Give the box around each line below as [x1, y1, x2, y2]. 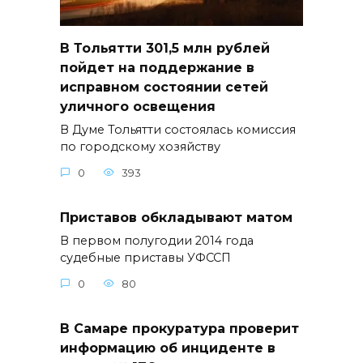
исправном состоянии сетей [60, 79, 268, 96]
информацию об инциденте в [60, 340, 275, 356]
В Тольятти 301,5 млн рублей [60, 41, 270, 57]
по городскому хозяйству [60, 139, 220, 155]
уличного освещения [60, 99, 216, 115]
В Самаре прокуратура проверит [60, 320, 299, 336]
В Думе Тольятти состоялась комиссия [60, 122, 296, 138]
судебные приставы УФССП [60, 250, 231, 266]
